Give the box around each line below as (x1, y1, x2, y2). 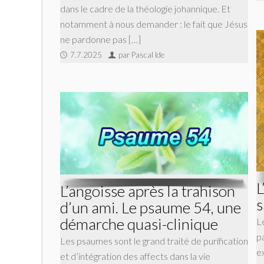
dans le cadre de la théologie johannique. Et (60, 3, 230, 15)
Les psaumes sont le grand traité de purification (60, 235, 248, 246)
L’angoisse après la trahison (60, 181, 235, 200)
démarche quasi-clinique (60, 214, 218, 233)
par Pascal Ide (118, 50, 164, 60)
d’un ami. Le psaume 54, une (60, 197, 241, 217)
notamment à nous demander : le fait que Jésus (60, 18, 247, 30)
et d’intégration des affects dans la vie (60, 250, 210, 262)
